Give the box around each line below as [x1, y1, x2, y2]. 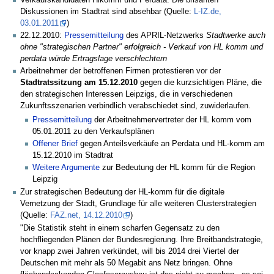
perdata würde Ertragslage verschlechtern [20, 54, 167, 63]
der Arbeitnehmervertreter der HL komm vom [92, 115, 252, 124]
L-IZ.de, [194, 7, 221, 16]
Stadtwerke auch [206, 31, 265, 40]
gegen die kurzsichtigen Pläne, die [138, 78, 262, 87]
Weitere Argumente [32, 163, 100, 172]
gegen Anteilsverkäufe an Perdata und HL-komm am [78, 139, 265, 149]
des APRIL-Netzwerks [124, 31, 206, 40]
